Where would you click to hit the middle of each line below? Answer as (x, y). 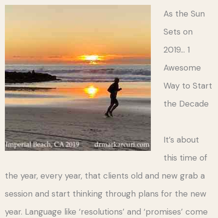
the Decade (186, 103)
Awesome (182, 67)
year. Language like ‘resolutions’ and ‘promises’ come (106, 211)
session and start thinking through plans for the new (106, 193)
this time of (185, 157)
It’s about (181, 139)
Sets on (178, 31)
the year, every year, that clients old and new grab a (105, 175)
